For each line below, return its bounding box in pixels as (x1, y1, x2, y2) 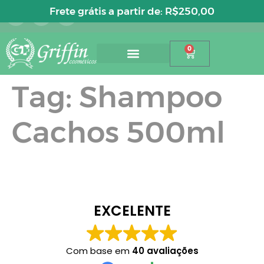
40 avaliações (131, 244, 199, 257)
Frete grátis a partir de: (49, 5, 165, 17)
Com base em (65, 244, 132, 257)
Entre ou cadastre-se (139, 5, 212, 14)
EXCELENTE (93, 200, 171, 220)
